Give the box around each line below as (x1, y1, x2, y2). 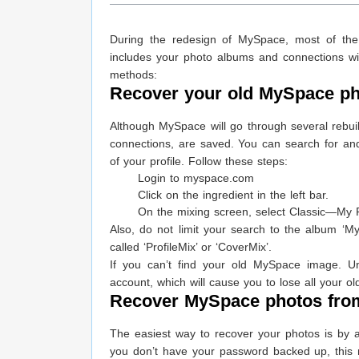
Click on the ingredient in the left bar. (138, 188, 329, 202)
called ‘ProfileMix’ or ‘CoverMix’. (110, 240, 272, 254)
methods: (110, 68, 157, 82)
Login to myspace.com (138, 171, 254, 185)
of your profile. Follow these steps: (110, 155, 288, 168)
